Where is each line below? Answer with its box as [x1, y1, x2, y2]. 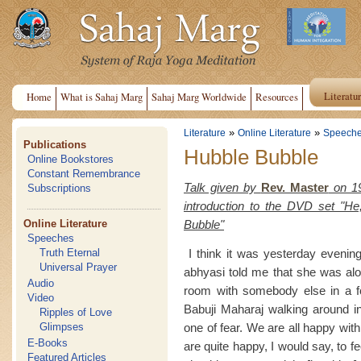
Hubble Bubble [184, 144, 318, 169]
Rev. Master [260, 180, 329, 194]
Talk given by [184, 180, 261, 194]
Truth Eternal [39, 247, 101, 259]
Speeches [27, 232, 75, 244]
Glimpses [39, 321, 85, 333]
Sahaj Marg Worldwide [151, 89, 247, 104]
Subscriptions [27, 182, 92, 194]
